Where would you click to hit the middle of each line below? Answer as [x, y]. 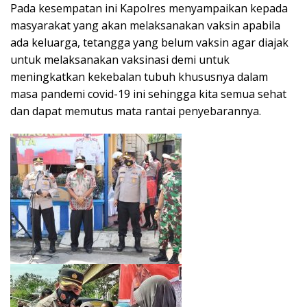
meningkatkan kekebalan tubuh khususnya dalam [139, 76]
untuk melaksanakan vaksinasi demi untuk [120, 59]
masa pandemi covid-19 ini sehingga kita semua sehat [148, 94]
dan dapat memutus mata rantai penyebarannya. [136, 111]
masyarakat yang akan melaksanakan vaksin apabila [145, 25]
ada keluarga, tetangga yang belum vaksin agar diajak [149, 42]
